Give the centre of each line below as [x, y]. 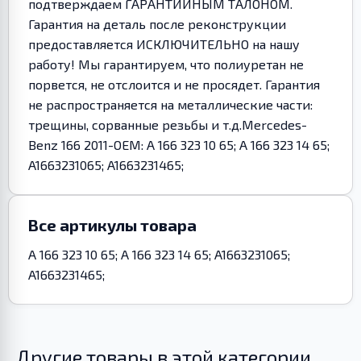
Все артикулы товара [112, 224]
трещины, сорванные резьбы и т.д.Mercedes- [168, 124]
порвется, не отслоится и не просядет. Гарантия [174, 84]
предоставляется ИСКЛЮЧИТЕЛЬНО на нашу [164, 44]
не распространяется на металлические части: [170, 104]
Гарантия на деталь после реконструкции [157, 23]
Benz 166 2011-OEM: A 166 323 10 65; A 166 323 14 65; [179, 144]
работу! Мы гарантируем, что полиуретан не [166, 64]
